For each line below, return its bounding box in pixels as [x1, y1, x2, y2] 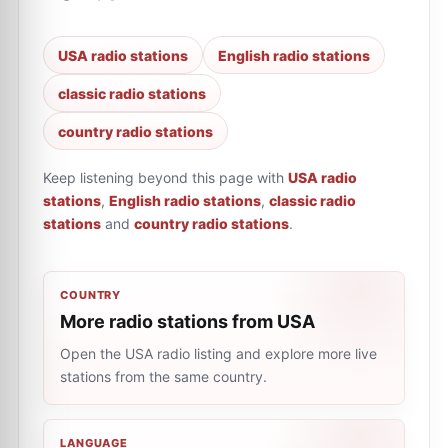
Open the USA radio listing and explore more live [60, 345, 377, 362]
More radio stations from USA [60, 311, 315, 332]
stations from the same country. [60, 368, 267, 385]
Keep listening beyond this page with [43, 169, 284, 186]
